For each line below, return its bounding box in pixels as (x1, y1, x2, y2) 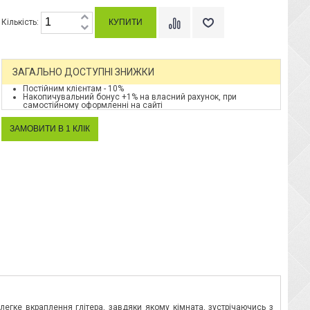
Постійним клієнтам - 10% (23, 84, 124, 93)
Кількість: (1, 17, 41, 27)
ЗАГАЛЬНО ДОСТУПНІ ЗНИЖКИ (12, 66, 154, 77)
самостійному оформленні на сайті (23, 100, 163, 110)
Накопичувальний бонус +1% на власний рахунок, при (23, 92, 237, 102)
